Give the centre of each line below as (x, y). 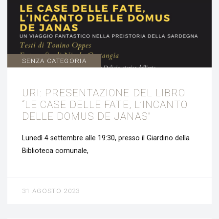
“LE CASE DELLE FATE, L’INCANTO (105, 104)
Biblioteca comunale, (55, 151)
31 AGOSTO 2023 (51, 191)
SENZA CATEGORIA (55, 61)
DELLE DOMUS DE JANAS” (87, 116)
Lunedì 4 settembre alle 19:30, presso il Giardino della (106, 138)
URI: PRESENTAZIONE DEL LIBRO (104, 93)
